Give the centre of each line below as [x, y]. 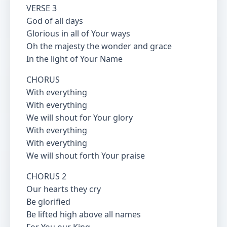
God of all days [55, 21]
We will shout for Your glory [80, 118]
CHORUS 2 [46, 176]
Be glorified [48, 202]
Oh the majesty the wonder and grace [99, 46]
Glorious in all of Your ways [78, 33]
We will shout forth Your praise [86, 156]
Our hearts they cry [64, 189]
